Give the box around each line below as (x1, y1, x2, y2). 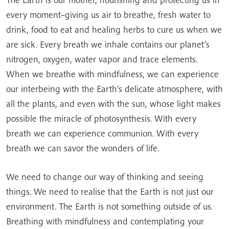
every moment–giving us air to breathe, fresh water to (6, 9, 211, 20)
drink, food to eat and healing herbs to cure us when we (6, 24, 222, 35)
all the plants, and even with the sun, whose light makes (6, 98, 221, 109)
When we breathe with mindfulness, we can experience (6, 68, 219, 80)
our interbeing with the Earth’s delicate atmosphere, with (6, 83, 223, 95)
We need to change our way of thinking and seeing (6, 171, 203, 182)
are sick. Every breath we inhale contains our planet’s (6, 38, 210, 50)
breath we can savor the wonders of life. (6, 142, 159, 154)
